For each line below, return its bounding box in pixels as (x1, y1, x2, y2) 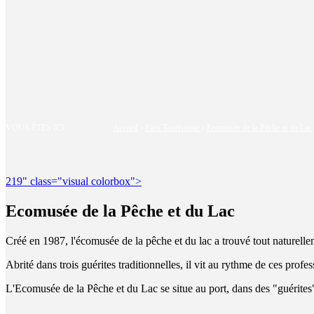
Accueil (113, 123, 138, 132)
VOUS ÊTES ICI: (6, 123, 67, 132)
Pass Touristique (145, 123, 200, 132)
